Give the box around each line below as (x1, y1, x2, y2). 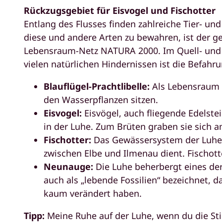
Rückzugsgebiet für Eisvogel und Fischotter (24, 4, 216, 16)
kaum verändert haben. (44, 187, 142, 199)
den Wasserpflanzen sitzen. (44, 93, 158, 106)
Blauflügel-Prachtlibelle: (44, 80, 152, 92)
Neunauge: (44, 160, 96, 172)
